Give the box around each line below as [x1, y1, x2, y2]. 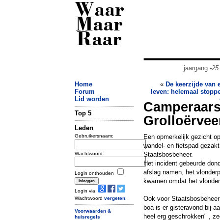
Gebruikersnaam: [75, 133, 113, 138]
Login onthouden [75, 170, 115, 176]
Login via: [75, 188, 98, 193]
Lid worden [75, 95, 109, 103]
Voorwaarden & [75, 208, 111, 214]
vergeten [104, 195, 125, 201]
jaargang [183, 64, 210, 72]
